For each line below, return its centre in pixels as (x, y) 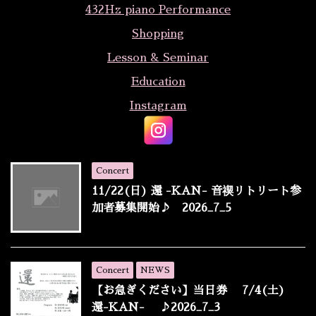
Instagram (158, 106)
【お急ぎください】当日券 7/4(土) (194, 291)
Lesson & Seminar (158, 58)
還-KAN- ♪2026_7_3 (156, 308)
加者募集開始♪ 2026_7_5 (162, 208)
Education (158, 82)
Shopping (158, 34)
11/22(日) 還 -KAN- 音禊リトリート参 (196, 192)
